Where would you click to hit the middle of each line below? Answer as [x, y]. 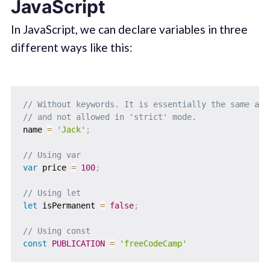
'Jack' [71, 130]
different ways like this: [71, 47]
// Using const [56, 231]
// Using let [52, 193]
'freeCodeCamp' [153, 244]
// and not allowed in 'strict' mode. [109, 117]
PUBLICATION [78, 244]
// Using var [52, 155]
